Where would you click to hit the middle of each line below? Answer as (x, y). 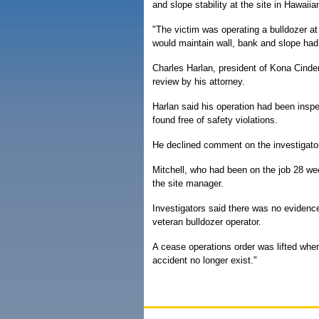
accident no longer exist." (205, 260)
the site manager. (188, 183)
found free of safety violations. (215, 120)
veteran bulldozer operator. (207, 222)
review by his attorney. (199, 82)
